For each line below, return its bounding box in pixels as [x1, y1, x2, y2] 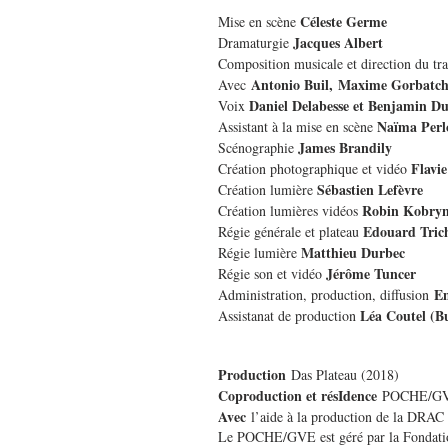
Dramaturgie [218, 33, 293, 53]
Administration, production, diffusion [218, 285, 434, 305]
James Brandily [298, 137, 392, 159]
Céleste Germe [300, 11, 387, 33]
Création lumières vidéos [218, 201, 362, 221]
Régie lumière [218, 243, 301, 263]
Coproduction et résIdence [218, 385, 377, 407]
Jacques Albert [293, 32, 383, 54]
